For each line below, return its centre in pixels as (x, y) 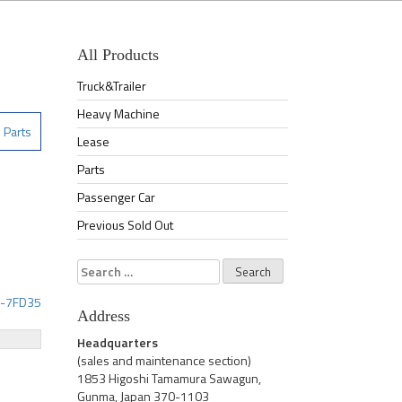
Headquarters (118, 342)
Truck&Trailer (112, 86)
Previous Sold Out (125, 225)
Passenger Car (116, 197)
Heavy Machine (118, 114)
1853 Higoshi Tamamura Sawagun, (169, 378)
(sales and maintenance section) (164, 360)
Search (96, 267)
